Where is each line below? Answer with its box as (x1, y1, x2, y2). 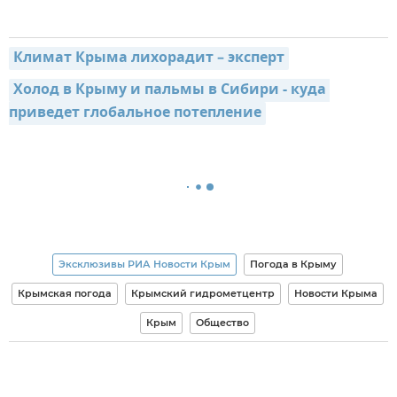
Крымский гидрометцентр (130, 286, 275, 300)
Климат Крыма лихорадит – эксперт (13, 46, 284, 70)
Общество (195, 315, 249, 329)
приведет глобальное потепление (9, 101, 261, 125)
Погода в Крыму (249, 257, 337, 270)
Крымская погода (17, 286, 112, 300)
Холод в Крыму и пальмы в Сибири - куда (13, 78, 326, 102)
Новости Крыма (293, 286, 378, 300)
